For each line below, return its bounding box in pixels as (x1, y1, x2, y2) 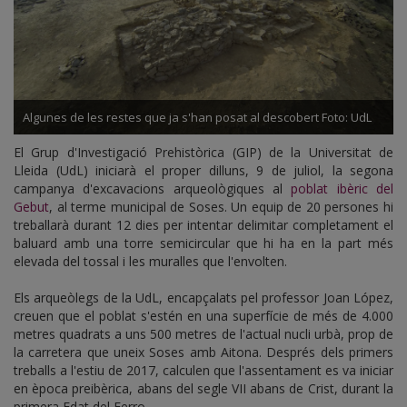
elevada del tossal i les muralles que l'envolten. (14, 253, 287, 270)
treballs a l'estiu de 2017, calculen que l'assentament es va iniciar (14, 362, 393, 379)
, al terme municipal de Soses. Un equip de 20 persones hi (49, 198, 393, 215)
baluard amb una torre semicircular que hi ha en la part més (14, 234, 393, 252)
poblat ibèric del (291, 180, 394, 197)
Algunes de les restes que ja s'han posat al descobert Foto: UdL (23, 109, 372, 125)
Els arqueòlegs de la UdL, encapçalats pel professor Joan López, (14, 289, 393, 306)
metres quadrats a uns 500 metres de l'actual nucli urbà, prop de (14, 325, 393, 342)
